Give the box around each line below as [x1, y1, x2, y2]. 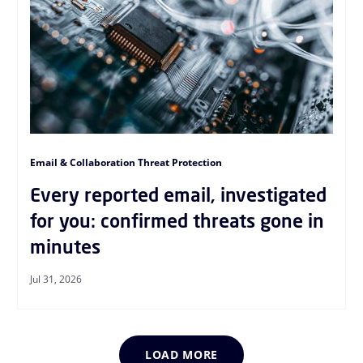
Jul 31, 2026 [29, 271, 82, 286]
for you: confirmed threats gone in [29, 207, 324, 233]
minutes [29, 233, 100, 259]
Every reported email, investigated [29, 181, 327, 207]
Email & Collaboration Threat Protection [29, 155, 222, 169]
